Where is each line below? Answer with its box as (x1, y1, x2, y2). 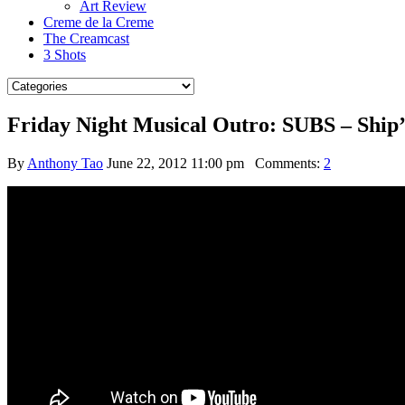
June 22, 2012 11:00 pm (107, 155, 244, 171)
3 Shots (43, 47, 86, 62)
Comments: (244, 155, 324, 171)
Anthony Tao (27, 155, 103, 171)
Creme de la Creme (43, 14, 154, 30)
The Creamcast (43, 31, 129, 46)
